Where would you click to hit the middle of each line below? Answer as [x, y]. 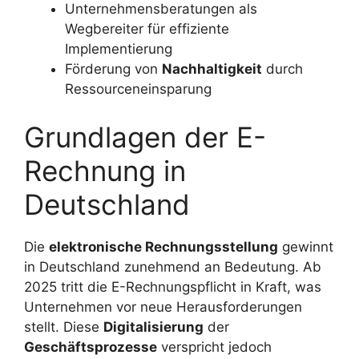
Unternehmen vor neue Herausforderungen [163, 307]
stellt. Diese [64, 327]
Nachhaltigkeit [212, 69]
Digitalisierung [153, 327]
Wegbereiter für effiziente [147, 29]
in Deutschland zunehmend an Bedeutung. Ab [173, 266]
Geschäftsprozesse [91, 347]
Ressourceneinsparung [138, 89]
